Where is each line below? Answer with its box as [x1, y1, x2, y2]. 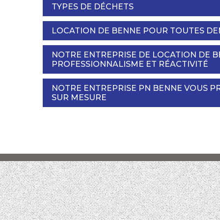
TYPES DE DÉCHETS [52, 1, 134, 11]
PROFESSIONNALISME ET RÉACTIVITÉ [52, 59, 208, 69]
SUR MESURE [52, 92, 107, 102]
